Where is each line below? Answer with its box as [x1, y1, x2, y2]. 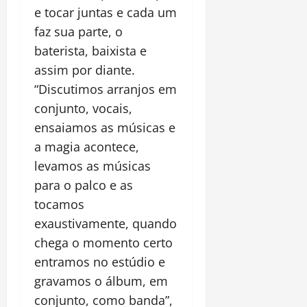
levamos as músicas [34, 158, 151, 175]
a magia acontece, [34, 138, 139, 156]
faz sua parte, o [34, 23, 123, 40]
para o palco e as [34, 177, 133, 194]
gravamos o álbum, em [34, 273, 168, 290]
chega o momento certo [34, 234, 173, 251]
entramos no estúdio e [34, 254, 165, 271]
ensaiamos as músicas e [34, 119, 175, 136]
